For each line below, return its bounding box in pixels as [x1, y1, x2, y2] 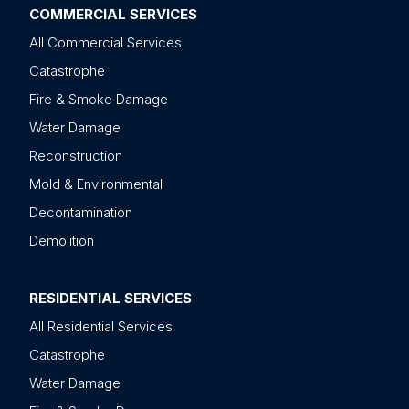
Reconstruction [29, 147, 122, 165]
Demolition [29, 232, 94, 250]
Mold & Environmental [29, 175, 163, 194]
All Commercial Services [29, 34, 182, 52]
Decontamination [29, 204, 132, 222]
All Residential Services [29, 318, 173, 336]
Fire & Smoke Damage [29, 90, 168, 109]
